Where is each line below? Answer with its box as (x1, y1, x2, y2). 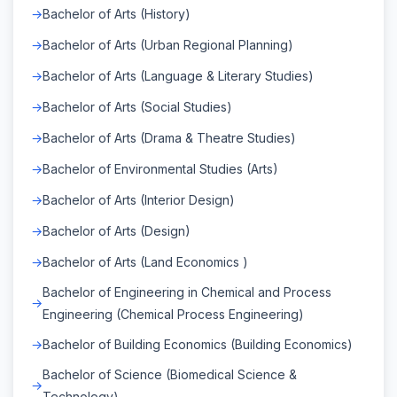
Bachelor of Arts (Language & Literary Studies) (43, 67, 314, 83)
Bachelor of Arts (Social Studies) (43, 98, 232, 114)
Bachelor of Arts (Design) (43, 222, 191, 238)
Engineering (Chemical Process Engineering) (43, 306, 304, 322)
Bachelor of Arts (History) (43, 5, 191, 21)
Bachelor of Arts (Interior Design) (43, 191, 235, 207)
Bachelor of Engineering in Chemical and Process (43, 284, 331, 300)
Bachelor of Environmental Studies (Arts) (43, 160, 278, 176)
